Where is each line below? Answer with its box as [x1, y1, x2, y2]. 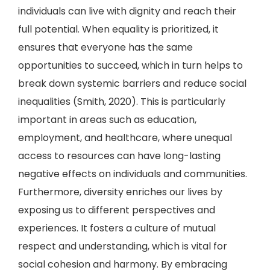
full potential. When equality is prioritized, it [18, 22, 219, 36]
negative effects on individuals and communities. [18, 167, 247, 181]
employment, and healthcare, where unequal [18, 131, 232, 145]
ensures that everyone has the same [18, 40, 193, 54]
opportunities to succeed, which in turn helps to [18, 58, 243, 72]
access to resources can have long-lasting [18, 149, 221, 163]
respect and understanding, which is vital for [18, 239, 227, 253]
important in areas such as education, [18, 113, 196, 127]
